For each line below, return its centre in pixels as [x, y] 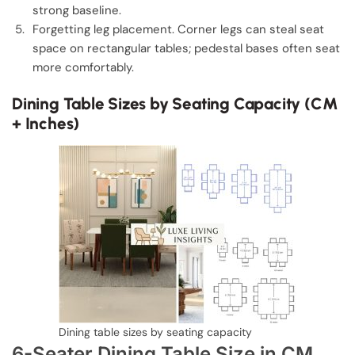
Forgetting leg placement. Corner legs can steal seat [178, 29]
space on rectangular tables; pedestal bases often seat [186, 48]
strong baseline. [77, 10]
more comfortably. [83, 67]
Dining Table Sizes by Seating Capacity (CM [175, 104]
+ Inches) [46, 124]
